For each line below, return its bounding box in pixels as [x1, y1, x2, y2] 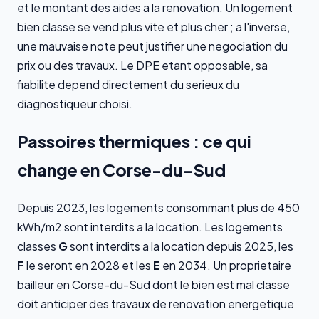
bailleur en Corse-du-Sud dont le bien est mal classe [17, 277, 290, 293]
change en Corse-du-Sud [17, 159, 226, 181]
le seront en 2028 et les [24, 258, 153, 273]
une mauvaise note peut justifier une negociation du [17, 38, 288, 53]
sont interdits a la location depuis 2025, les [68, 239, 293, 254]
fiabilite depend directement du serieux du [17, 76, 239, 92]
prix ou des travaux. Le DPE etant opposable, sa [17, 57, 268, 73]
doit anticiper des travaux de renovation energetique [17, 296, 294, 312]
